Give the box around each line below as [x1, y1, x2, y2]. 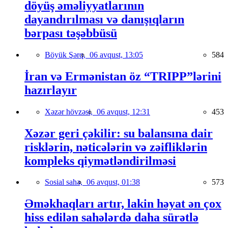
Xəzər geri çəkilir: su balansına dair [24, 126, 213, 140]
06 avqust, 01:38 [87, 178, 140, 187]
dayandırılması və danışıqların [24, 12, 184, 26]
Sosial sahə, [45, 178, 87, 187]
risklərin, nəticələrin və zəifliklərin [24, 140, 207, 154]
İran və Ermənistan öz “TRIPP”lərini [24, 69, 221, 83]
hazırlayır [24, 83, 77, 97]
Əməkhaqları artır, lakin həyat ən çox [24, 197, 221, 211]
